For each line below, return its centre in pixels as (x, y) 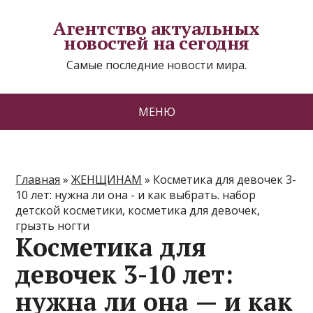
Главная (38, 180)
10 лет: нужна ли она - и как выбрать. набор (136, 195)
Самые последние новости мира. (156, 65)
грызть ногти (53, 226)
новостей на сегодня (156, 43)
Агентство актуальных (156, 28)
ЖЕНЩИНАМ (107, 180)
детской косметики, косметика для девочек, (138, 210)
